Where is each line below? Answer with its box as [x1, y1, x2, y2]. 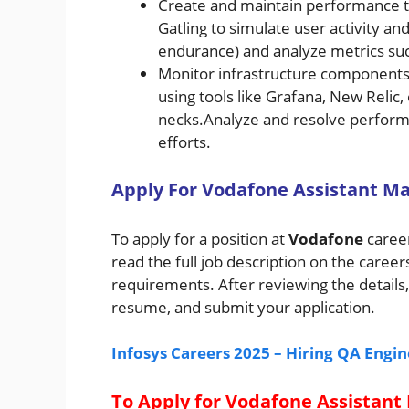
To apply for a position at [111, 227, 288, 249]
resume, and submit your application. [111, 296, 375, 318]
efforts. [158, 131, 211, 152]
